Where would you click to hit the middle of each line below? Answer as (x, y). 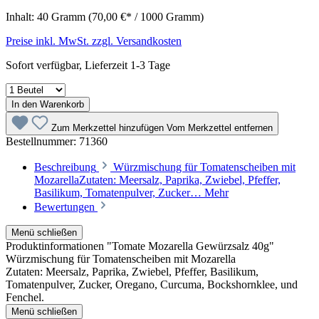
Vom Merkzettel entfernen (220, 127)
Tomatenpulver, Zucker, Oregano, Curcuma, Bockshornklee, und (152, 284)
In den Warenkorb (48, 104)
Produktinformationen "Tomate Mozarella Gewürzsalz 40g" (140, 246)
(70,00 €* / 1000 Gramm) (146, 16)
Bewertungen (66, 206)
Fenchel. (25, 297)
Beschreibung (65, 167)
